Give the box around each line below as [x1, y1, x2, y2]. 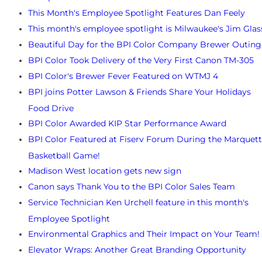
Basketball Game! [28, 150, 100, 160]
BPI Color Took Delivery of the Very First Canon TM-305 [28, 55, 254, 66]
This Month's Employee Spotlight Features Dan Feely [28, 8, 245, 19]
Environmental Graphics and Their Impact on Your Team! [28, 229, 260, 240]
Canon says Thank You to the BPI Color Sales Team [28, 181, 235, 192]
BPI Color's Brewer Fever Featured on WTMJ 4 [28, 71, 218, 82]
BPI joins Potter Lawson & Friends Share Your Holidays [28, 87, 251, 98]
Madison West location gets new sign [28, 166, 181, 177]
